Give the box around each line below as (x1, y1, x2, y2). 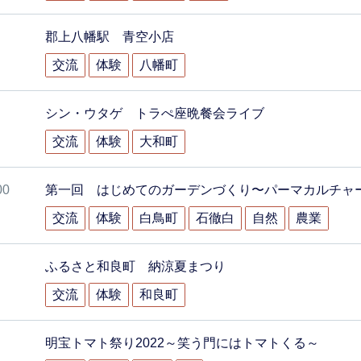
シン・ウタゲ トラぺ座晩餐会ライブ (44, 106, 264, 120)
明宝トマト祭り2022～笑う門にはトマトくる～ (44, 336, 319, 350)
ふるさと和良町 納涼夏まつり (44, 259, 226, 273)
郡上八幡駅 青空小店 (44, 30, 174, 44)
